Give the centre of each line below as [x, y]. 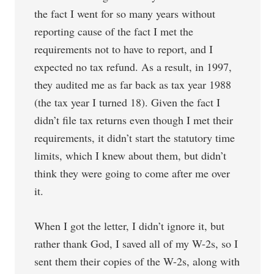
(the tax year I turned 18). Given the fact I [128, 102]
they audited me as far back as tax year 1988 [133, 84]
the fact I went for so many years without [125, 13]
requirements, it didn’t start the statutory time [135, 138]
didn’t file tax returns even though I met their [134, 120]
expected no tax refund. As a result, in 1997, [133, 67]
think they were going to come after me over [132, 173]
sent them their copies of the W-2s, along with [137, 261]
